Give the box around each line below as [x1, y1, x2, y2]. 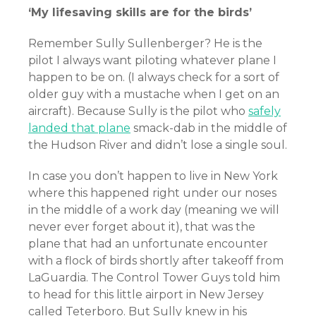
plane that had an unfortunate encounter [28, 237, 268, 250]
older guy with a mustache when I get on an [28, 87, 279, 101]
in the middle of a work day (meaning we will [28, 203, 279, 217]
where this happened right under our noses [28, 186, 276, 200]
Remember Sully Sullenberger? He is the [28, 37, 262, 50]
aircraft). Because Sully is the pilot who [28, 104, 248, 118]
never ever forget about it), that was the [28, 220, 255, 233]
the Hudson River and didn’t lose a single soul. [28, 138, 287, 152]
